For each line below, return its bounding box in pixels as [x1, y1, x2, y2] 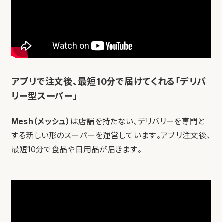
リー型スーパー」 [11, 90, 78, 102]
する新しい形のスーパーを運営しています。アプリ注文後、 [11, 131, 211, 141]
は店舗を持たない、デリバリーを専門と [70, 117, 205, 127]
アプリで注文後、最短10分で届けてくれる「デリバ [11, 76, 207, 87]
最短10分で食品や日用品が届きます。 [11, 145, 142, 155]
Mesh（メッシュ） [11, 117, 70, 127]
